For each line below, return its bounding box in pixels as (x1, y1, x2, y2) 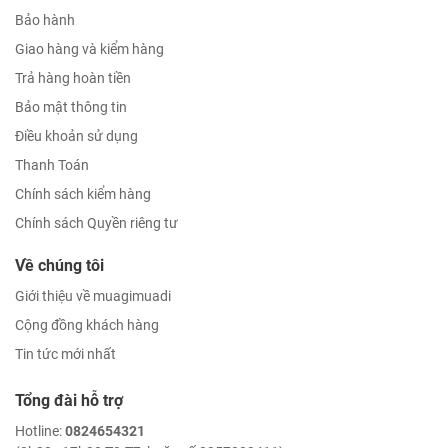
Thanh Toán (15, 157, 89, 173)
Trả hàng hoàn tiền (15, 70, 131, 86)
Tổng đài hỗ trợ (15, 391, 123, 410)
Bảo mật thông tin (15, 99, 127, 115)
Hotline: (15, 423, 65, 439)
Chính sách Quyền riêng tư (15, 215, 178, 231)
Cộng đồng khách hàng (15, 317, 159, 333)
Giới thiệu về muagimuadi (15, 288, 171, 304)
